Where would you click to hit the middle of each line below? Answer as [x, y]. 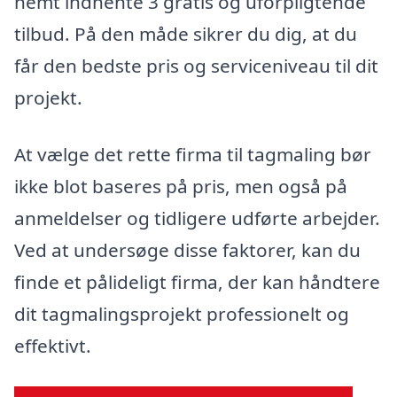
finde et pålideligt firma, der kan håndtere [197, 282]
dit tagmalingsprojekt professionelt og [182, 314]
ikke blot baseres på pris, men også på [181, 187]
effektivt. [53, 346]
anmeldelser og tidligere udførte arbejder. [197, 218]
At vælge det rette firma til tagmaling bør [193, 155]
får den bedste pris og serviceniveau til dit [196, 66]
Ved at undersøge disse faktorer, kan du [187, 250]
